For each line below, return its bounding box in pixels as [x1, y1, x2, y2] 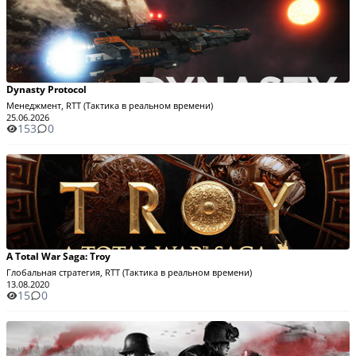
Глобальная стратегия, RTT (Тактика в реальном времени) [6, 266, 252, 278]
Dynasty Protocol [6, 83, 87, 96]
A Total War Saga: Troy [6, 250, 110, 263]
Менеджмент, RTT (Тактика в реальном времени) [6, 99, 213, 111]
